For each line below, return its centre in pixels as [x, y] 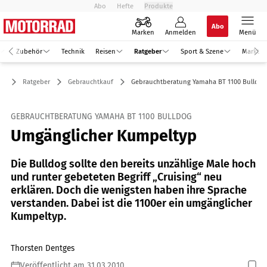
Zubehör [29, 51]
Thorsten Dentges [43, 248]
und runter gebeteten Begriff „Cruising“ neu [116, 177]
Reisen [105, 51]
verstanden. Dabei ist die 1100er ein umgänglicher [131, 203]
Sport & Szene [202, 51]
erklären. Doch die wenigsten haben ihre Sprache [129, 190]
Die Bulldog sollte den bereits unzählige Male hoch [133, 164]
